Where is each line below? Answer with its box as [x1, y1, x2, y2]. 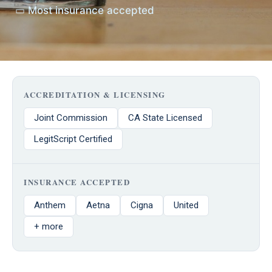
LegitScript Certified [34, 133, 112, 144]
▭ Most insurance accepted [15, 4, 154, 16]
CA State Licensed [128, 112, 202, 123]
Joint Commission [34, 112, 107, 123]
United [174, 199, 199, 211]
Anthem [34, 199, 66, 211]
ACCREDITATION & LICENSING [24, 88, 166, 100]
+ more [34, 220, 63, 232]
